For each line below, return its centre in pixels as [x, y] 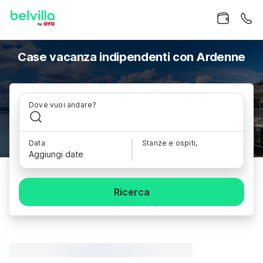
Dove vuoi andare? [63, 105]
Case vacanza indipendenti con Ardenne [131, 57]
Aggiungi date [56, 154]
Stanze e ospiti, [170, 143]
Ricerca [131, 192]
